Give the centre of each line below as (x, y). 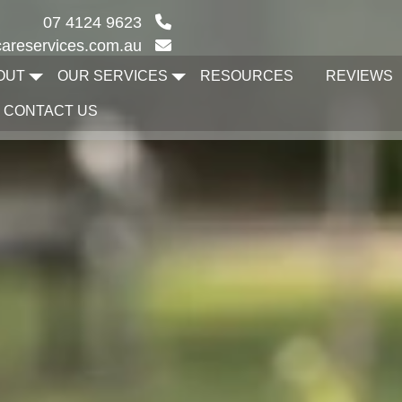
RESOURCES (247, 76)
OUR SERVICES (113, 76)
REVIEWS (360, 76)
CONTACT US (51, 111)
